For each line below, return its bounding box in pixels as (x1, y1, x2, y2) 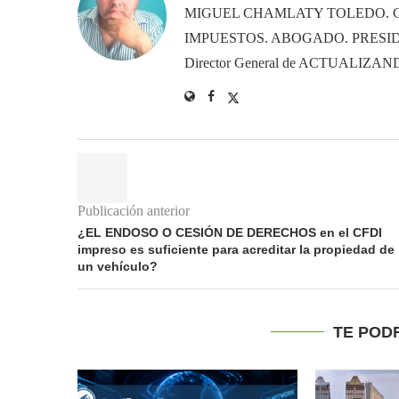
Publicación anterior (77, 202, 190, 218)
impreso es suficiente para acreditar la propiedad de (77, 241, 395, 256)
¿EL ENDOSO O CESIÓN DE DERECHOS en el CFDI (77, 224, 382, 240)
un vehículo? (77, 258, 158, 273)
